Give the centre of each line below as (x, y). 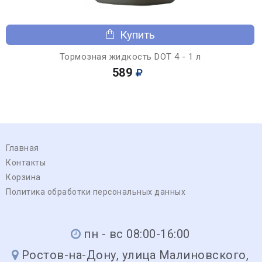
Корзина (23, 177)
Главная (23, 148)
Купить (137, 35)
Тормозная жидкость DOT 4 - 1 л (130, 56)
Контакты (26, 162)
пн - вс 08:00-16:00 (137, 234)
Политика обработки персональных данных (96, 192)
